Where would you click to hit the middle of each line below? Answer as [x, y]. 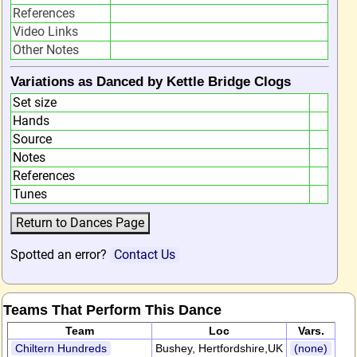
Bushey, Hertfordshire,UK [219, 348]
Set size [35, 102]
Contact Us [145, 255]
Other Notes [46, 50]
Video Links [45, 31]
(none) [311, 348]
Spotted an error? [60, 255]
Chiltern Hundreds [61, 348]
